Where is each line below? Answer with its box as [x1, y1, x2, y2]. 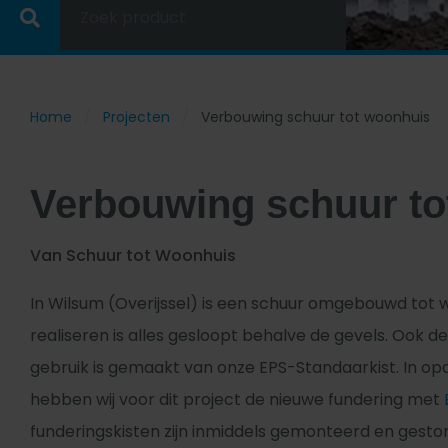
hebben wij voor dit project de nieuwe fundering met [30, 388, 444, 411]
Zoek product [80, 6, 186, 29]
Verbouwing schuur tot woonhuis [201, 107, 430, 127]
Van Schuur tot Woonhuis [30, 244, 236, 267]
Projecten [103, 107, 170, 127]
